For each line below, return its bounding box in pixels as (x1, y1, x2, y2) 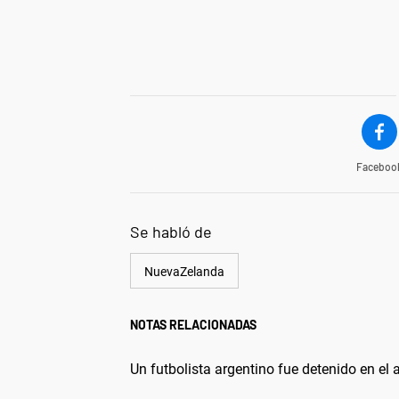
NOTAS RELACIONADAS (130, 316, 256, 332)
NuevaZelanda (144, 264, 224, 279)
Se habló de (130, 221, 212, 241)
